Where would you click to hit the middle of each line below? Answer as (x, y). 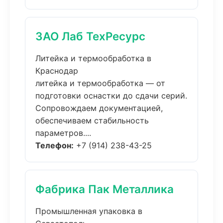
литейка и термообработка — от (100, 83)
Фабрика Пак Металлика (105, 189)
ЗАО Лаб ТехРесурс (90, 36)
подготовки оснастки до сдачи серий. (111, 96)
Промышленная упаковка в (89, 211)
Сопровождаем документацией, (99, 108)
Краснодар (57, 71)
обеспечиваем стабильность (92, 120)
